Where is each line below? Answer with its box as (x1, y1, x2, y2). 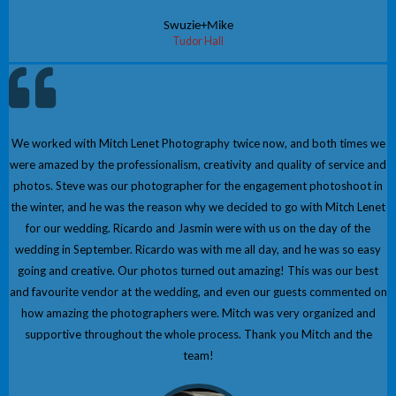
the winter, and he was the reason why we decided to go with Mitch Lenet (11, 200, 385, 215)
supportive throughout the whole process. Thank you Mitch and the (24, 327, 372, 342)
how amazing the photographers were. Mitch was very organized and (20, 306, 376, 321)
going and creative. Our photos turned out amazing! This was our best (18, 263, 378, 278)
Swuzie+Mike (163, 19, 233, 34)
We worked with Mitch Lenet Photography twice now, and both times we (11, 136, 385, 151)
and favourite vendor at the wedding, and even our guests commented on (9, 285, 387, 300)
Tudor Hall (172, 34, 224, 49)
